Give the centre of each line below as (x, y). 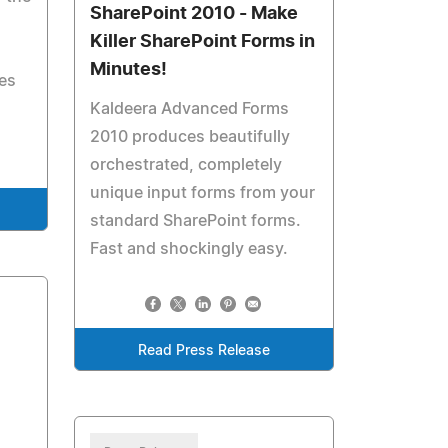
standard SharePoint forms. (196, 221)
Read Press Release (204, 351)
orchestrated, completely (186, 165)
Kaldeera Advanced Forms (190, 109)
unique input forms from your (203, 193)
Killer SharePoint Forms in (203, 42)
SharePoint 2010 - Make (194, 14)
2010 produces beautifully (190, 137)
